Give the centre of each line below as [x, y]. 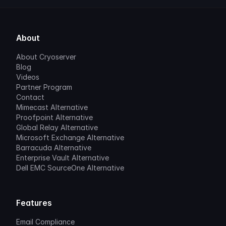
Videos [28, 77]
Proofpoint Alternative [54, 117]
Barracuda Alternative [54, 148]
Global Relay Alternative [57, 127]
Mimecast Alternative [52, 107]
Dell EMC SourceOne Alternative [70, 168]
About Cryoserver [46, 57]
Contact [30, 97]
